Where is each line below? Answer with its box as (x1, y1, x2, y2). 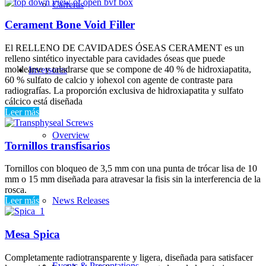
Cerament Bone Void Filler (5, 18, 135, 31)
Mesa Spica (5, 228, 60, 241)
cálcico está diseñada (5, 96, 83, 106)
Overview (52, 129, 90, 140)
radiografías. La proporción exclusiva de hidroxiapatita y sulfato (5, 85, 243, 96)
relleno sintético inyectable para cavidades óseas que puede (5, 53, 225, 64)
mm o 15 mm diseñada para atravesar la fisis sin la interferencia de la (5, 174, 261, 185)
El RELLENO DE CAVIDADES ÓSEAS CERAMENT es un (5, 42, 244, 53)
